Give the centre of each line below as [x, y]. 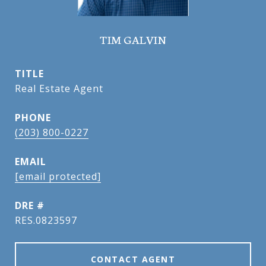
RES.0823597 [46, 220]
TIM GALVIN [133, 39]
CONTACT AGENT [133, 259]
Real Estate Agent [59, 88]
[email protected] [58, 176]
